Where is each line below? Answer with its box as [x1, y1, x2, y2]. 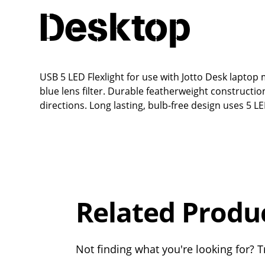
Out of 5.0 [50, 160, 89, 171]
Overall [115, 131, 163, 148]
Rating [118, 144, 160, 161]
